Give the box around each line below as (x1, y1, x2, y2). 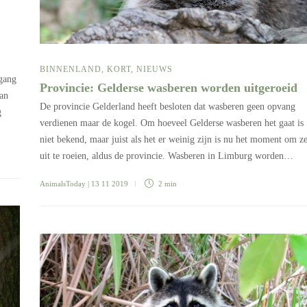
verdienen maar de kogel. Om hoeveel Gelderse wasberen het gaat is (40, 117, 304, 128)
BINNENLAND (40, 64, 101, 74)
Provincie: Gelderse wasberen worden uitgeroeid (40, 80, 301, 95)
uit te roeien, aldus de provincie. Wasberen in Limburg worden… (40, 150, 293, 161)
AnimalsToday (40, 179, 86, 188)
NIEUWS (136, 64, 173, 74)
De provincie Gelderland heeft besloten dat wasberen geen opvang (40, 101, 295, 112)
